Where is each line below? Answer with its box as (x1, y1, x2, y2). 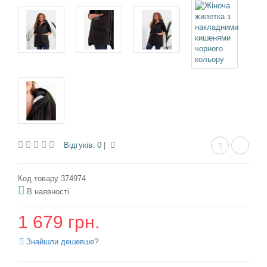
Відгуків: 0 (64, 141, 101, 150)
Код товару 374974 (18, 174, 86, 183)
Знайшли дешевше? (24, 237, 98, 246)
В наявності (27, 187, 69, 196)
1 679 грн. (18, 212, 100, 232)
